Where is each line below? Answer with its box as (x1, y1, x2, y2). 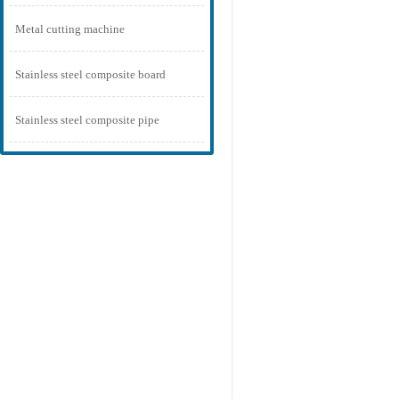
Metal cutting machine (15, 22, 125, 37)
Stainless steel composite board (15, 68, 166, 82)
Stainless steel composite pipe (15, 113, 159, 127)
